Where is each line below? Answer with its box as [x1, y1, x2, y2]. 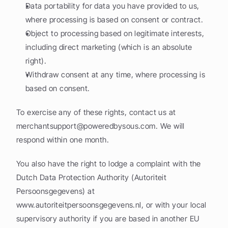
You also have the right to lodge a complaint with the [16, 159, 201, 168]
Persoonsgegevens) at [16, 186, 95, 196]
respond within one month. [16, 135, 109, 145]
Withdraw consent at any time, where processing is [25, 70, 206, 79]
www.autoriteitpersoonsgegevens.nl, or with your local [16, 200, 207, 210]
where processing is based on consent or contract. [25, 15, 204, 24]
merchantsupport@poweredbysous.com [16, 121, 156, 131]
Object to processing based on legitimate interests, [25, 28, 204, 38]
